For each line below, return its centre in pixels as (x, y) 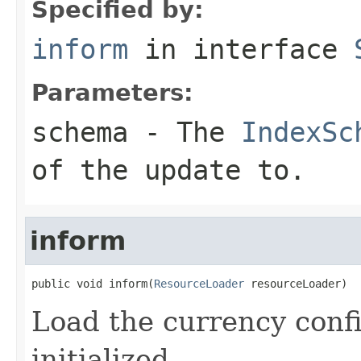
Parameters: (112, 92)
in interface (241, 49)
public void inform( (93, 283)
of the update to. (168, 170)
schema (80, 132)
